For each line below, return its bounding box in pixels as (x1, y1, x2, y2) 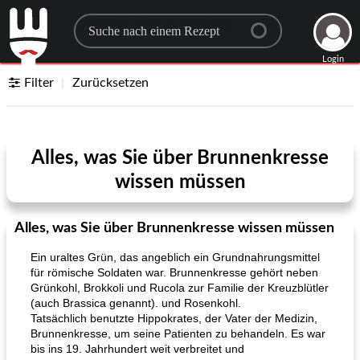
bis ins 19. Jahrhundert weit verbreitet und (31, 342, 244, 355)
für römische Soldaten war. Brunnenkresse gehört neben (31, 266, 318, 279)
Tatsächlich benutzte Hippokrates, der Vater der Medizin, (31, 312, 317, 325)
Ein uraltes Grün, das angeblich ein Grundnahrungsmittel (31, 251, 320, 264)
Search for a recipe (73, 15, 231, 35)
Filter (24, 76, 55, 89)
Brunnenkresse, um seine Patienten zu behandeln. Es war (31, 327, 325, 340)
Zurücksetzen (72, 76, 149, 89)
